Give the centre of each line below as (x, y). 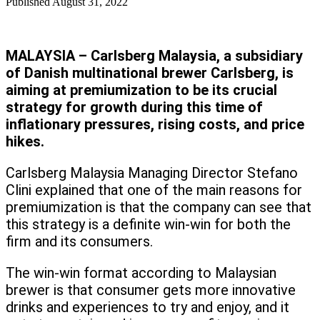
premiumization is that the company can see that (159, 207)
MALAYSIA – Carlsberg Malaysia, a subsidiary (154, 56)
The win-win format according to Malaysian (141, 273)
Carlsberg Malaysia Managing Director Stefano (152, 173)
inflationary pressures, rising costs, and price (155, 125)
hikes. (25, 142)
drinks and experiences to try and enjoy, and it (147, 307)
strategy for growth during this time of (134, 107)
